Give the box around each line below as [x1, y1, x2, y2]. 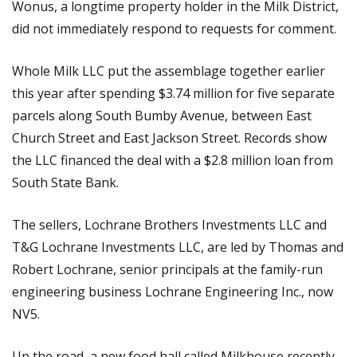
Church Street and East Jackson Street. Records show [12, 128, 327, 147]
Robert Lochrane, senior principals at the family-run [12, 260, 323, 278]
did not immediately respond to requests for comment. [12, 19, 336, 37]
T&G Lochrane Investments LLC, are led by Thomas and [12, 237, 343, 256]
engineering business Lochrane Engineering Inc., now [12, 282, 333, 300]
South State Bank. [12, 173, 119, 191]
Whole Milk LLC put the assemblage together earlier [12, 61, 325, 80]
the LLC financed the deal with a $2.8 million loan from [12, 151, 333, 169]
